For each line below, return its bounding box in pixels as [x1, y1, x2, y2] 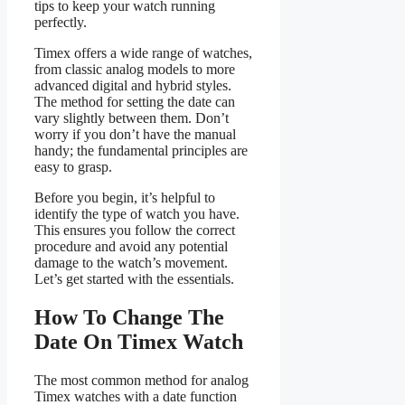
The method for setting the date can [34, 94, 235, 110]
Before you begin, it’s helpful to [34, 190, 215, 206]
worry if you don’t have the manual [34, 127, 236, 143]
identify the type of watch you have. [34, 206, 240, 222]
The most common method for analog [34, 372, 249, 388]
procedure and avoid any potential [34, 239, 228, 255]
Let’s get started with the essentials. [34, 271, 234, 287]
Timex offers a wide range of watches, [34, 45, 252, 61]
